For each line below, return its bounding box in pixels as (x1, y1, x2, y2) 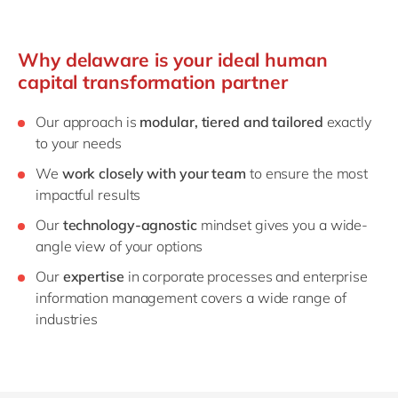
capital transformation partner (18, 70, 288, 94)
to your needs (36, 134, 122, 153)
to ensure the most (246, 164, 369, 183)
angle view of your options (36, 237, 203, 256)
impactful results (36, 186, 141, 204)
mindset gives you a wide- (196, 216, 369, 235)
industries (36, 310, 99, 329)
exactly (326, 113, 371, 131)
